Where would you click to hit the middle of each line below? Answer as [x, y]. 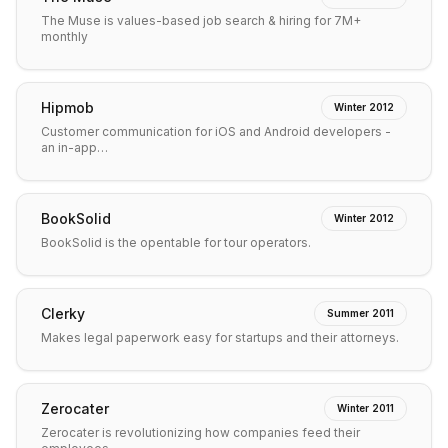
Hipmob [67, 107]
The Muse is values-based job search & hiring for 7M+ [201, 20]
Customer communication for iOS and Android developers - [216, 131]
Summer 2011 [360, 313]
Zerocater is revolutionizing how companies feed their [200, 432]
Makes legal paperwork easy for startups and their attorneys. [220, 337]
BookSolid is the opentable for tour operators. [176, 242]
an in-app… [74, 147]
